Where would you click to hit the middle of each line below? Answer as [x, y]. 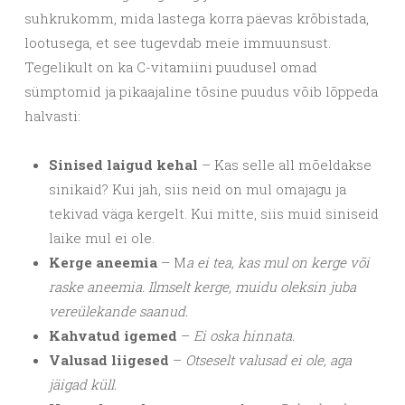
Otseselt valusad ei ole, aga [268, 360]
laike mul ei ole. [102, 238]
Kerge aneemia [103, 263]
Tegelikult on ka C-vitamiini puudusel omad [171, 67]
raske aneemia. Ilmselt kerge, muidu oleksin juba [202, 287]
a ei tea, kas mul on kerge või [278, 263]
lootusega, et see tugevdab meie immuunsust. [178, 43]
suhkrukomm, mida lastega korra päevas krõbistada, [197, 19]
